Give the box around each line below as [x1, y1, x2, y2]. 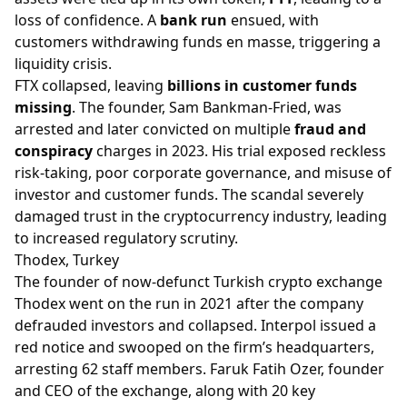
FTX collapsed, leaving [15, 74, 167, 95]
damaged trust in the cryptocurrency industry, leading [15, 205, 387, 226]
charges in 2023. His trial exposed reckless [93, 140, 386, 161]
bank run [160, 9, 227, 30]
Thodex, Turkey [15, 249, 119, 270]
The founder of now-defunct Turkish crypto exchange [15, 271, 382, 292]
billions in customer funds [167, 74, 357, 95]
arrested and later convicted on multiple [15, 118, 294, 139]
